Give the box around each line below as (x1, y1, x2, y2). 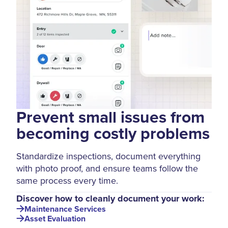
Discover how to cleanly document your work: (16, 191, 205, 205)
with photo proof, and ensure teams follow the (16, 161, 198, 175)
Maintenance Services (24, 203, 106, 215)
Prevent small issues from (16, 105, 205, 129)
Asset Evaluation (24, 213, 85, 225)
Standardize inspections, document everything (16, 149, 201, 162)
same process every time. (16, 174, 118, 187)
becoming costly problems (16, 121, 210, 146)
